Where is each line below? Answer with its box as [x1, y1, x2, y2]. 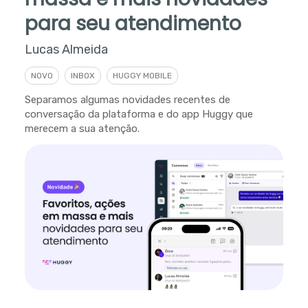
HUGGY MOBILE [112, 70, 172, 80]
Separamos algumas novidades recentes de [24, 93, 230, 106]
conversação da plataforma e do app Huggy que [24, 107, 253, 120]
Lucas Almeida [24, 41, 108, 57]
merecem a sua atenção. [24, 122, 140, 135]
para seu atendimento [24, 10, 241, 37]
